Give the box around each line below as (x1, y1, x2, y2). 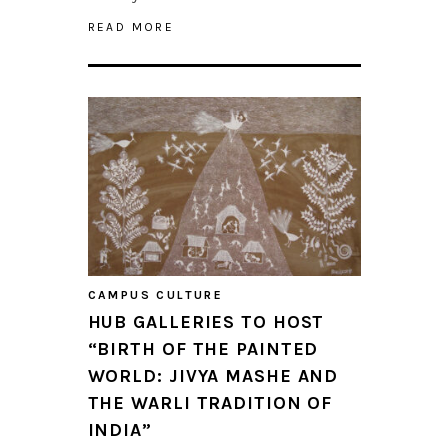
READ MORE (87, 20, 175, 35)
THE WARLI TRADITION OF (87, 392, 333, 415)
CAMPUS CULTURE (87, 288, 224, 303)
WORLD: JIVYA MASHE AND (87, 365, 339, 388)
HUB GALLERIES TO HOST (87, 311, 325, 334)
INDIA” (87, 419, 152, 442)
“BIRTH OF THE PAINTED (87, 338, 319, 361)
